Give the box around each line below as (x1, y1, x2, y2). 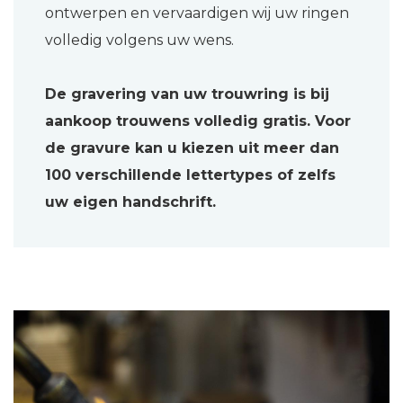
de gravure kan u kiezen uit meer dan (45, 139, 339, 157)
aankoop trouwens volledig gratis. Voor (45, 112, 351, 130)
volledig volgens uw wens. (45, 31, 234, 49)
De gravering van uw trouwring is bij (45, 85, 329, 103)
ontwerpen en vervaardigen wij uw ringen (45, 4, 349, 22)
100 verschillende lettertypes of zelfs (45, 166, 336, 184)
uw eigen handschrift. (45, 193, 216, 211)
